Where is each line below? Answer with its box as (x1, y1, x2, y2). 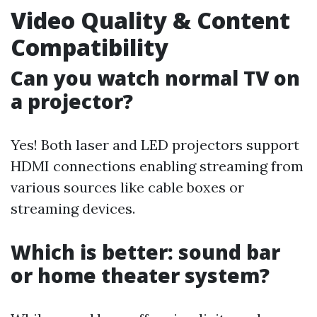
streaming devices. (11, 200, 135, 217)
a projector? (11, 88, 133, 115)
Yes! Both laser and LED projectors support (11, 136, 299, 154)
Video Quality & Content (11, 5, 290, 35)
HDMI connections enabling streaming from (11, 157, 304, 175)
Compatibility (11, 32, 168, 62)
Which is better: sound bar (11, 238, 280, 265)
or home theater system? (11, 262, 270, 289)
